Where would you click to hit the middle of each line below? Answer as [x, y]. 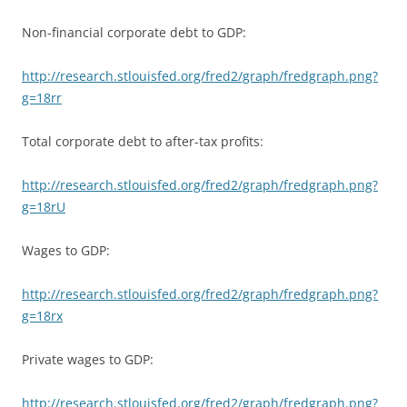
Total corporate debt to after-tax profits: [143, 141]
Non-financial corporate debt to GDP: [134, 32]
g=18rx [42, 315]
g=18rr [42, 97]
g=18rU [44, 206]
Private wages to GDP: [88, 359]
